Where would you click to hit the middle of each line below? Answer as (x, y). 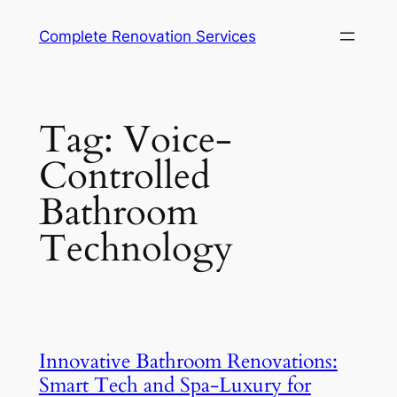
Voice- (177, 140)
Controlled (124, 176)
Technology (136, 249)
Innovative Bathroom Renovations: (188, 361)
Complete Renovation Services (147, 36)
